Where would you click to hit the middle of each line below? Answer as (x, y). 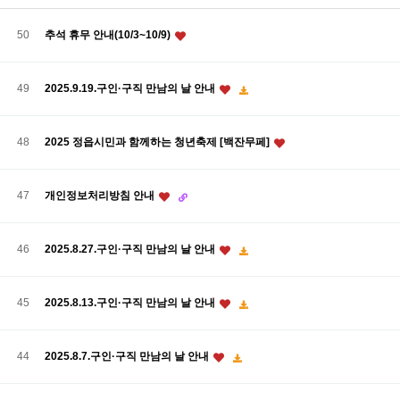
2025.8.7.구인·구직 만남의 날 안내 (128, 356)
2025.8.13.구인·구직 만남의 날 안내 (131, 302)
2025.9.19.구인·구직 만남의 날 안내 (131, 88)
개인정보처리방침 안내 (101, 195)
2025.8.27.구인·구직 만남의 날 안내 (131, 249)
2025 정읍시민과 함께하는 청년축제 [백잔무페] (158, 142)
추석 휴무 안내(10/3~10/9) (109, 35)
